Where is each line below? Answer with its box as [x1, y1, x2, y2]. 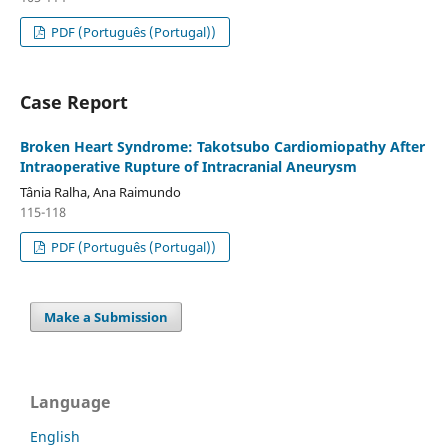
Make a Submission [44, 307, 169, 326]
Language [30, 390, 110, 413]
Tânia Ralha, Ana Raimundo [19, 182, 181, 201]
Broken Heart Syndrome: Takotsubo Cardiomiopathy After [19, 136, 425, 156]
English [30, 426, 80, 446]
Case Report [19, 89, 128, 114]
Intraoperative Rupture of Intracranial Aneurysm [19, 156, 357, 176]
